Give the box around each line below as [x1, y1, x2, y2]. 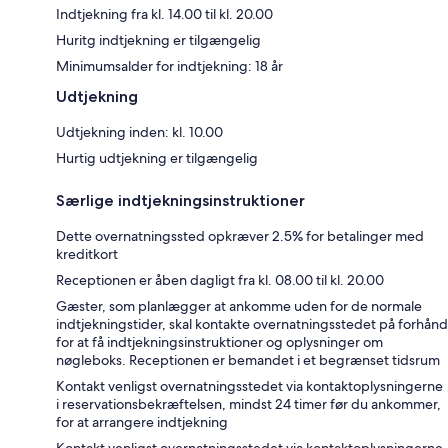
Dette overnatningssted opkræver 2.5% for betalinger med [56, 226, 424, 245]
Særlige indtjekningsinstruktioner [56, 190, 305, 210]
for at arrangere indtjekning [56, 412, 228, 431]
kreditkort [56, 244, 118, 263]
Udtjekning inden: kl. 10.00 [56, 122, 223, 141]
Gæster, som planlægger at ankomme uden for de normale [56, 296, 422, 315]
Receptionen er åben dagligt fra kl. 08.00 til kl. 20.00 [56, 270, 384, 289]
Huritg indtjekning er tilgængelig [56, 30, 261, 49]
